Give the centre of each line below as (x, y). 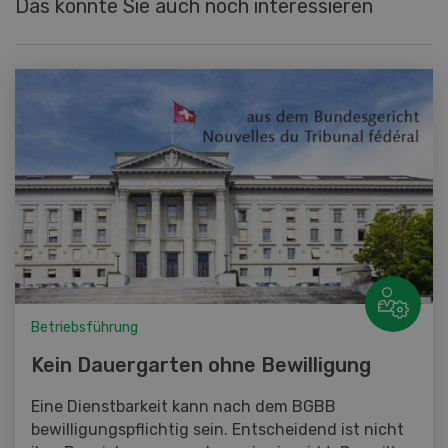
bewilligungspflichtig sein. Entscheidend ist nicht (217, 430)
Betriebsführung (84, 328)
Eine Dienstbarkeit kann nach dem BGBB (183, 407)
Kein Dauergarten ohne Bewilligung (201, 365)
